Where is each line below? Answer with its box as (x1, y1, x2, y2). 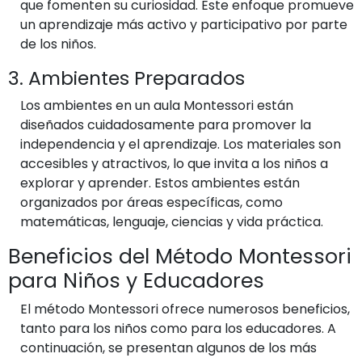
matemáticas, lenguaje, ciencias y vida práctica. (20, 213, 323, 231)
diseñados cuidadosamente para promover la (20, 116, 311, 134)
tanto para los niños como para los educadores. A (20, 319, 336, 338)
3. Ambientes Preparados (8, 65, 245, 91)
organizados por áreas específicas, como (20, 193, 283, 212)
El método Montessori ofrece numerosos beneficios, (20, 300, 350, 318)
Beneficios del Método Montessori (8, 242, 351, 271)
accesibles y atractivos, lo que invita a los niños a (20, 154, 328, 173)
